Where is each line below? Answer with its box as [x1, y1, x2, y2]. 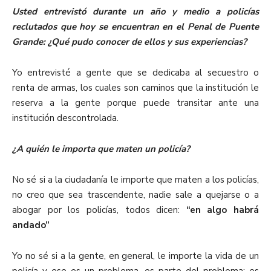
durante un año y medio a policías [93, 5, 259, 18]
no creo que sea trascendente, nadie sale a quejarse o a [12, 189, 259, 201]
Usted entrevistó [12, 5, 93, 18]
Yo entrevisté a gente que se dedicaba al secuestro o [12, 67, 259, 79]
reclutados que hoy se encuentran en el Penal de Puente [12, 21, 259, 33]
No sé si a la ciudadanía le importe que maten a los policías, [12, 174, 259, 186]
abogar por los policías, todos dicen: [12, 204, 186, 217]
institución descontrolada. [12, 112, 119, 125]
